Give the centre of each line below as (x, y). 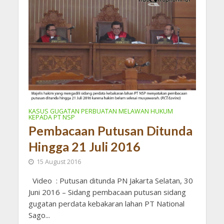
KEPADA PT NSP (51, 117)
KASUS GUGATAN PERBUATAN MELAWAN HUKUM (100, 111)
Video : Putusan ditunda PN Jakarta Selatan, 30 (110, 181)
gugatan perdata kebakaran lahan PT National (106, 204)
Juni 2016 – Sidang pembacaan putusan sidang (107, 192)
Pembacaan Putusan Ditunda (110, 131)
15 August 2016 (58, 162)
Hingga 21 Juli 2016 (84, 147)
